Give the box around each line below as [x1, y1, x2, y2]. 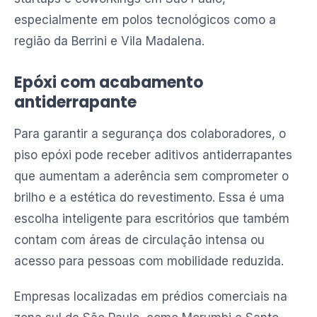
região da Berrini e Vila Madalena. [14, 34, 204, 48]
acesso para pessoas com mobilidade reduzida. [14, 254, 284, 268]
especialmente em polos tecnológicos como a [14, 13, 276, 27]
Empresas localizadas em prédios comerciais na [14, 289, 287, 304]
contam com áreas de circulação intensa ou [14, 233, 265, 247]
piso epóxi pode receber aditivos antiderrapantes [14, 148, 292, 162]
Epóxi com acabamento [14, 71, 203, 93]
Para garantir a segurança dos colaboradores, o [14, 127, 286, 141]
